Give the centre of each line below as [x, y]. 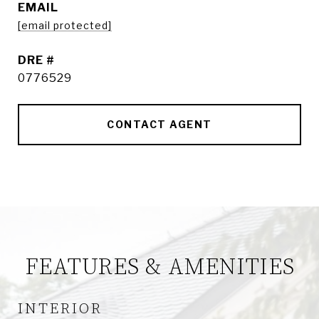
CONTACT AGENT [159, 124]
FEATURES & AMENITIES [159, 268]
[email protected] [65, 25]
